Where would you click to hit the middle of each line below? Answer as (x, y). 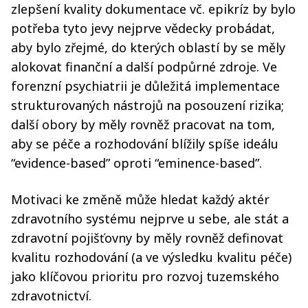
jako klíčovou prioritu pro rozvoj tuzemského (145, 276)
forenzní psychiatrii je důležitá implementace (145, 86)
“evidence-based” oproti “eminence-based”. (138, 163)
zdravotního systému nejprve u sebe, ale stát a (150, 218)
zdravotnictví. (51, 295)
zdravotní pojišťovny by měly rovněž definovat (147, 238)
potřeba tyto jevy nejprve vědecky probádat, (143, 28)
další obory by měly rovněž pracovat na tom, (143, 124)
